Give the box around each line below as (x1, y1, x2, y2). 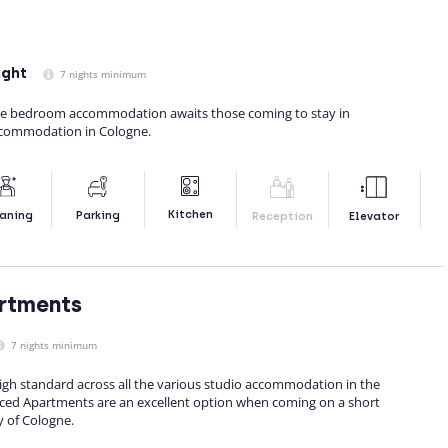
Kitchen (167, 208, 213, 222)
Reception (251, 210, 313, 224)
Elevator (349, 210, 400, 224)
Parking (75, 209, 120, 223)
